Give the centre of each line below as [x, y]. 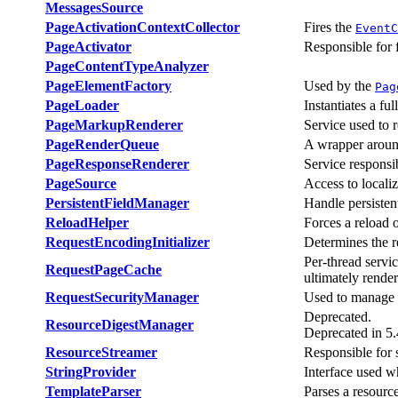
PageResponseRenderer [117, 163]
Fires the [330, 27]
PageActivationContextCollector [143, 27]
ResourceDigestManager [119, 324]
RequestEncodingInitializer [127, 242]
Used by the [339, 85]
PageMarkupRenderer [114, 124]
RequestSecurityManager [122, 297]
